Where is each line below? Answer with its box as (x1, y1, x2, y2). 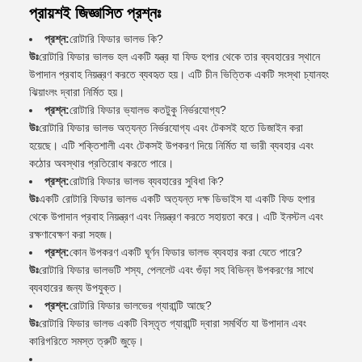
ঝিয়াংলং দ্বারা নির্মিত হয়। (29, 86, 124, 99)
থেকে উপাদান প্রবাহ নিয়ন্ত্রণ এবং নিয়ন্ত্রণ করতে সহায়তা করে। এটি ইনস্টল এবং (29, 210, 323, 223)
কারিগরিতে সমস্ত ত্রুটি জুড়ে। (29, 335, 144, 347)
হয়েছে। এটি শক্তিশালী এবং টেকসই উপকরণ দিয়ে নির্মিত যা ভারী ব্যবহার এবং (29, 139, 314, 152)
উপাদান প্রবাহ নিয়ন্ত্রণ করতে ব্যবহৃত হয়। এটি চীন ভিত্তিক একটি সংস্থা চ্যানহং (29, 68, 329, 81)
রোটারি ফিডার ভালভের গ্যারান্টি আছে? (69, 299, 212, 312)
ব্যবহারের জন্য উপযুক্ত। (29, 281, 123, 294)
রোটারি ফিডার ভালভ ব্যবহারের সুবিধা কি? (69, 175, 224, 187)
